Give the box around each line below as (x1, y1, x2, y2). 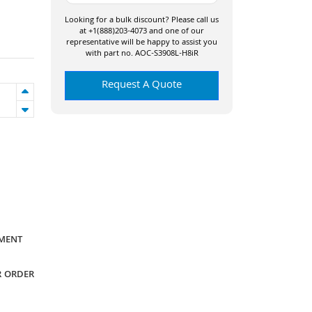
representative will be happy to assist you (66, 36, 217, 49)
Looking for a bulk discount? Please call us (65, 14, 219, 27)
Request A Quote (102, 77, 182, 95)
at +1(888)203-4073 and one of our (79, 25, 204, 38)
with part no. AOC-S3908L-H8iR (85, 47, 198, 61)
